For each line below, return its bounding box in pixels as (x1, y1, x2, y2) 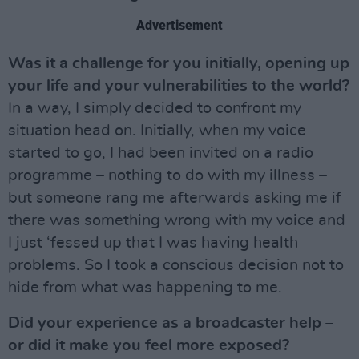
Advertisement (136, 18, 223, 34)
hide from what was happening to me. (8, 280, 282, 296)
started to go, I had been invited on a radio (8, 145, 313, 162)
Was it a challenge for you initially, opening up (8, 55, 349, 72)
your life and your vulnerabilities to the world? (8, 78, 349, 95)
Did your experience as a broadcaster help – (8, 315, 333, 332)
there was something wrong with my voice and (8, 212, 345, 229)
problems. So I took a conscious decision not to (8, 257, 344, 274)
